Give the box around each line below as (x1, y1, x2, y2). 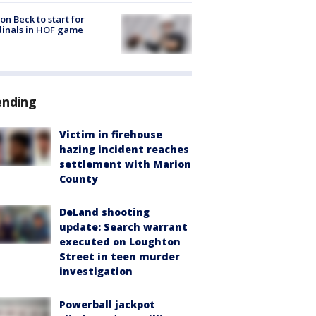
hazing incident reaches (59, 142, 189, 157)
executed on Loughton (59, 235, 181, 249)
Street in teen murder (59, 250, 180, 264)
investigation (59, 265, 133, 279)
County (59, 172, 98, 186)
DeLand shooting (59, 205, 150, 219)
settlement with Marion (59, 157, 191, 171)
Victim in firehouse (59, 128, 162, 142)
